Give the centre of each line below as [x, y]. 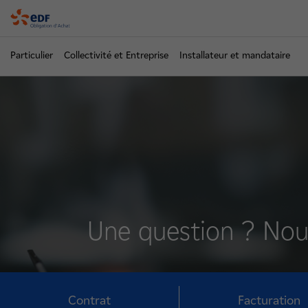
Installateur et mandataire [235, 55]
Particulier [32, 55]
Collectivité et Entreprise [116, 55]
